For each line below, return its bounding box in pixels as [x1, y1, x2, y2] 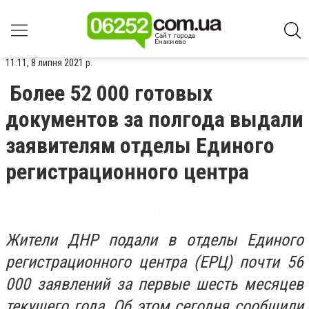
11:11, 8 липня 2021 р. [6, 57, 92, 69]
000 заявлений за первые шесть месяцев [6, 275, 303, 294]
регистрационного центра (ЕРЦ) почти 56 [6, 252, 303, 272]
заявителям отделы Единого [6, 132, 275, 159]
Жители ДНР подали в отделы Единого [6, 230, 303, 250]
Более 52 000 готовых [10, 80, 212, 106]
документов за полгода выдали [6, 106, 303, 132]
